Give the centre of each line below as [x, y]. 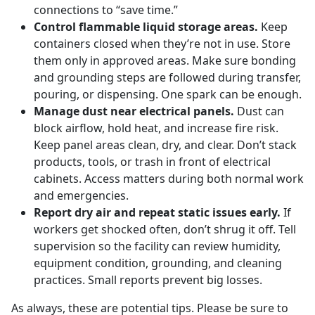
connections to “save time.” [106, 10]
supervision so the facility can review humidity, [157, 246]
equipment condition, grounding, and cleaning [158, 263]
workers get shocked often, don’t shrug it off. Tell [165, 230]
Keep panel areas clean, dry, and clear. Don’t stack [165, 145]
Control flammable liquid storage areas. [147, 27]
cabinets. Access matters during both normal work [169, 179]
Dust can [259, 111]
